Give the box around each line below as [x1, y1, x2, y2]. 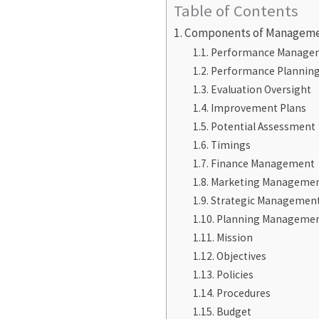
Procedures [216, 286, 271, 300]
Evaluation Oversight [210, 82, 311, 96]
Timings [210, 137, 251, 152]
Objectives [216, 249, 266, 263]
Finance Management [210, 156, 315, 170]
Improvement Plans [210, 100, 306, 115]
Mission [216, 230, 253, 244]
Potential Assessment [210, 119, 315, 133]
